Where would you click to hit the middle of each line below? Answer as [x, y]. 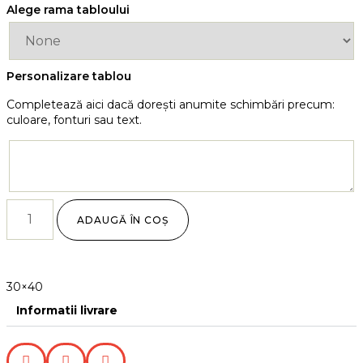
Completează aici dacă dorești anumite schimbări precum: [171, 105]
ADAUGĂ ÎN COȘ [123, 220]
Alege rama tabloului [68, 10]
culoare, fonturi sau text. [74, 120]
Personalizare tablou [69, 76]
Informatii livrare [67, 310]
